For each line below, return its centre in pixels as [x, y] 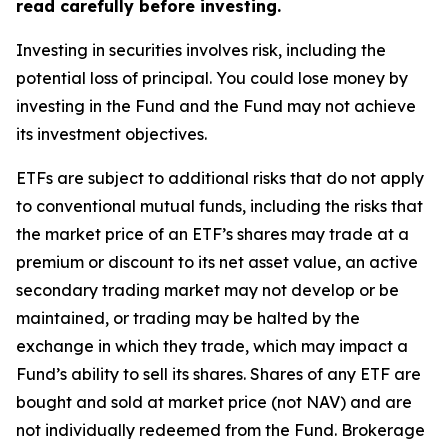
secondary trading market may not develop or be [207, 290]
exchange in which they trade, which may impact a [212, 346]
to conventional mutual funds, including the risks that [219, 206]
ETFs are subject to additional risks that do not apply [220, 178]
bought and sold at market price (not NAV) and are [214, 402]
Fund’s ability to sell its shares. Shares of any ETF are [218, 374]
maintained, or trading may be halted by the [188, 318]
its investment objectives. [111, 134]
